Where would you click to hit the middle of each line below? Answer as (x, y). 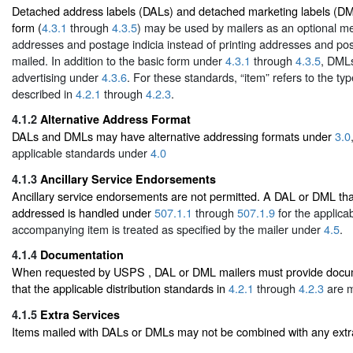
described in (44, 93)
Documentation (82, 255)
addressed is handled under (83, 212)
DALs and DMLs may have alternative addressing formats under (173, 136)
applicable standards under (81, 153)
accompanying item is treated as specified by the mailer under (168, 229)
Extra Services (80, 314)
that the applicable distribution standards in (120, 288)
